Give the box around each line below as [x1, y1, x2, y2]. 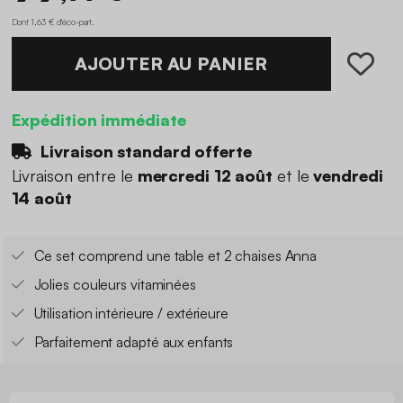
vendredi [313, 166, 383, 186]
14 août [11, 188, 72, 209]
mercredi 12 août [137, 166, 273, 186]
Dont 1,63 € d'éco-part [11, 15, 93, 27]
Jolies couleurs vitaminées [33, 275, 196, 294]
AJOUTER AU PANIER [75, 51, 267, 75]
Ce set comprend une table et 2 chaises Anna [33, 246, 318, 265]
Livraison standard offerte [36, 140, 252, 161]
